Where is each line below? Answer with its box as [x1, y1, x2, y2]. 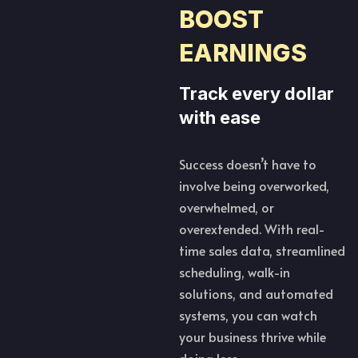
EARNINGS [179, 38, 307, 68]
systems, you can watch [179, 306, 317, 324]
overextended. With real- [179, 220, 325, 238]
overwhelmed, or [179, 198, 274, 217]
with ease [179, 107, 261, 129]
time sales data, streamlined [179, 241, 345, 260]
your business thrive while [179, 328, 326, 346]
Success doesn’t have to [179, 155, 316, 173]
